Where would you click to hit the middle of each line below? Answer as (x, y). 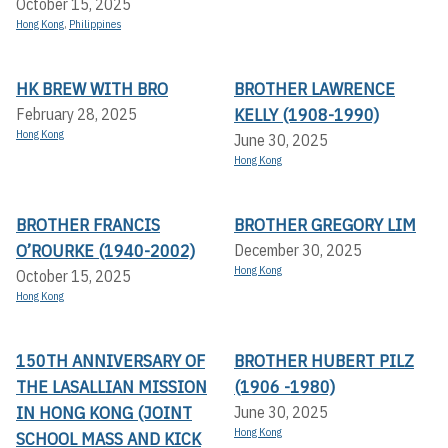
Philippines (95, 23)
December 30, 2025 (298, 249)
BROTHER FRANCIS (88, 224)
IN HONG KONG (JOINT (104, 412)
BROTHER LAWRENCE (314, 88)
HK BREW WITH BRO (92, 88)
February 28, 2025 (76, 113)
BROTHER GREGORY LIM (325, 224)
